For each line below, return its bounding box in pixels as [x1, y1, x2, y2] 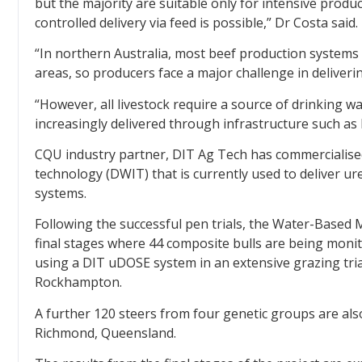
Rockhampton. [35, 273, 122, 292]
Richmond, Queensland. [35, 323, 176, 342]
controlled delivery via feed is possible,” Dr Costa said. [35, 13, 358, 32]
